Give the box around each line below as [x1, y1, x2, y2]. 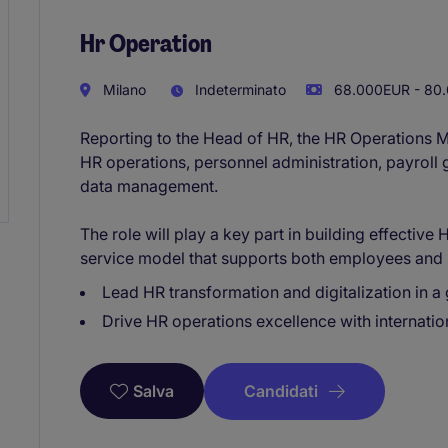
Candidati [244, 380, 318, 401]
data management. [80, 175, 218, 196]
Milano [99, 80, 146, 98]
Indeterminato [191, 80, 286, 98]
